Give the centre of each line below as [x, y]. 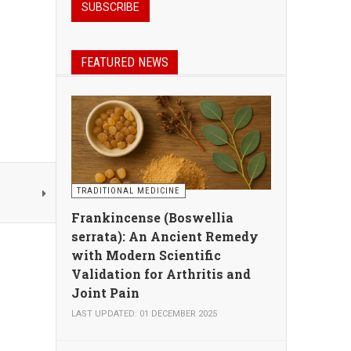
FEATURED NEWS [125, 62]
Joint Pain [105, 293]
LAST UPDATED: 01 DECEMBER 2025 [144, 314]
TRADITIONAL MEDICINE [128, 191]
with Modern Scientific [146, 255]
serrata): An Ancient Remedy [165, 236]
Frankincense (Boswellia [152, 217]
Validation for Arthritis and [161, 274]
